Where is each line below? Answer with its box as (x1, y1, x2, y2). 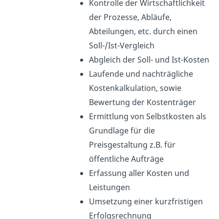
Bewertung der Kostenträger (88, 96, 196, 108)
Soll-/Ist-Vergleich (88, 40, 154, 51)
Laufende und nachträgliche (88, 68, 193, 79)
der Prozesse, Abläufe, (88, 11, 172, 22)
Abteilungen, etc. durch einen (88, 25, 197, 37)
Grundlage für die (88, 125, 155, 136)
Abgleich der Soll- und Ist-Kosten (88, 54, 209, 65)
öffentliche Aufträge (88, 153, 164, 164)
